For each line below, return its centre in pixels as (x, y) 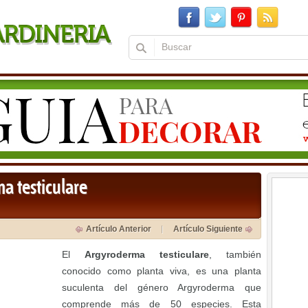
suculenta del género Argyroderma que (162, 287)
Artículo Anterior (119, 229)
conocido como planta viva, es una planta (162, 271)
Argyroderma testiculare (147, 254)
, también (235, 254)
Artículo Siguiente (208, 229)
